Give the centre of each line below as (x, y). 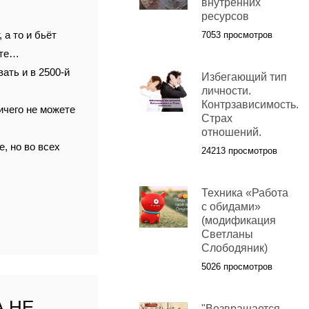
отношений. (231, 132)
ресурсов (225, 17)
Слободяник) (234, 248)
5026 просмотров (237, 267)
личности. (226, 91)
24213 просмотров (239, 151)
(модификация (238, 221)
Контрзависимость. (250, 105)
